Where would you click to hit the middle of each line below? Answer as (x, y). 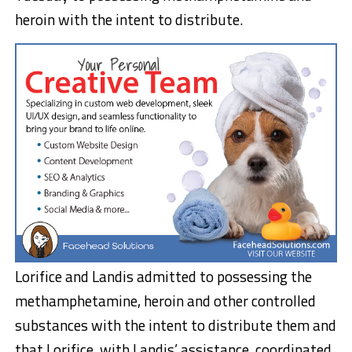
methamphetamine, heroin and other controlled (165, 301)
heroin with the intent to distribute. (128, 19)
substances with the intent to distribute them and (175, 325)
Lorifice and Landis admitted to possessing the (163, 277)
